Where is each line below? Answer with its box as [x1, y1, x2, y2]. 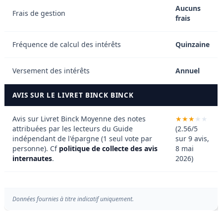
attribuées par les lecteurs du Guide [12, 124, 133, 134]
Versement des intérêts [12, 66, 90, 76]
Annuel [175, 66, 200, 76]
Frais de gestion [12, 8, 65, 18]
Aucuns [175, 3, 201, 13]
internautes [12, 154, 52, 164]
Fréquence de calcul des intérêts [12, 40, 121, 50]
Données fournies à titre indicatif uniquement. [12, 195, 134, 204]
